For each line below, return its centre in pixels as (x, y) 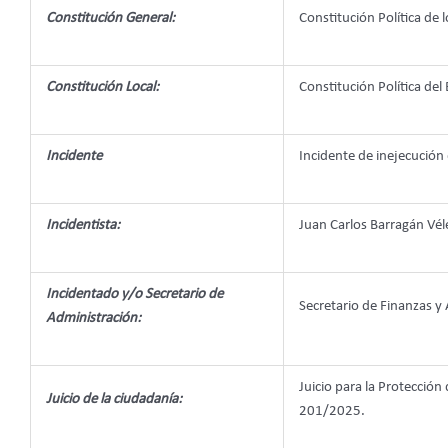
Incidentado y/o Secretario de (134, 294)
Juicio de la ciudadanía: (114, 399)
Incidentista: (83, 225)
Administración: (93, 318)
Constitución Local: (102, 87)
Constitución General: (110, 18)
